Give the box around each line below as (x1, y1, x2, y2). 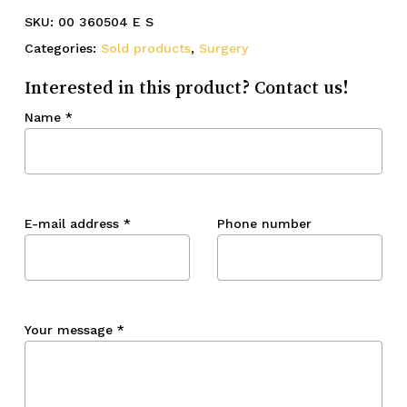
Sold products (100, 40, 191, 55)
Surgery (198, 40, 248, 55)
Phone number (216, 215, 312, 231)
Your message (24, 322, 117, 337)
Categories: (24, 40, 101, 55)
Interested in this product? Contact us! (24, 77, 349, 96)
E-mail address (24, 215, 124, 231)
